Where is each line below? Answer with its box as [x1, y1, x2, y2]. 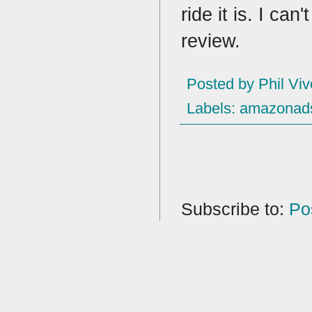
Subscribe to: [181, 199, 289, 219]
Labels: [187, 100, 240, 118]
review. [181, 30, 240, 52]
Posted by [187, 75, 258, 93]
